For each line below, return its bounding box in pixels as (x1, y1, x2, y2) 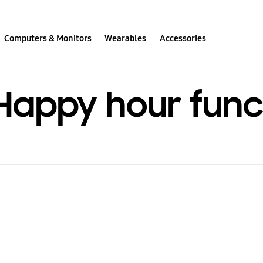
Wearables (104, 32, 147, 43)
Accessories (159, 32, 206, 43)
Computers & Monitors (4, 32, 92, 43)
